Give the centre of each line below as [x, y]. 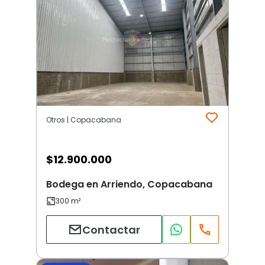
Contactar [111, 230]
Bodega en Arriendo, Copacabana [129, 185]
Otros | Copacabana [84, 120]
